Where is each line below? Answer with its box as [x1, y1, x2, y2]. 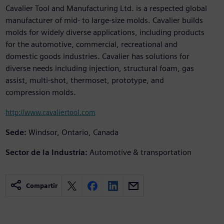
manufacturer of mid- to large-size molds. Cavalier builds [5, 15, 203, 25]
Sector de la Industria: [5, 147, 87, 157]
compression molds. [5, 87, 76, 97]
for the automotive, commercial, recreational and [5, 39, 177, 49]
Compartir [25, 182, 57, 190]
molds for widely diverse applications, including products [5, 27, 204, 37]
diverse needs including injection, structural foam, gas [5, 63, 194, 73]
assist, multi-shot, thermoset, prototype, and [5, 75, 164, 85]
